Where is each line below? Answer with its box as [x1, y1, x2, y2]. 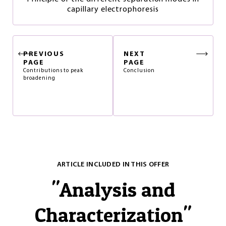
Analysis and [59, 177, 175, 202]
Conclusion [124, 68, 155, 74]
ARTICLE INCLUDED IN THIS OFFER [56, 161, 169, 168]
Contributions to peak [23, 68, 84, 74]
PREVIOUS [23, 50, 65, 58]
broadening [23, 76, 55, 81]
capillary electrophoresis [67, 6, 159, 14]
